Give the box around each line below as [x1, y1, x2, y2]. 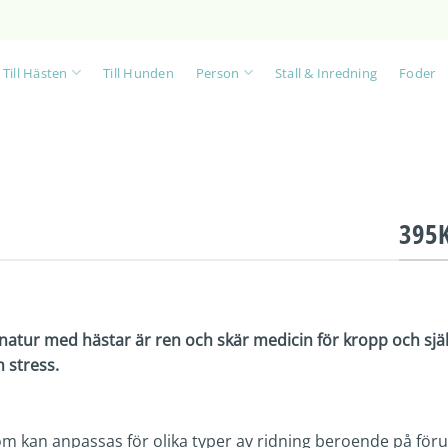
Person [195, 63, 240, 82]
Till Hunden [103, 63, 174, 82]
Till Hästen [2, 63, 68, 82]
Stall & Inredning [274, 63, 378, 82]
